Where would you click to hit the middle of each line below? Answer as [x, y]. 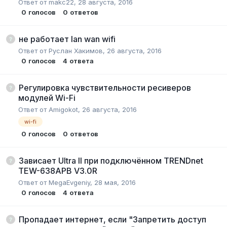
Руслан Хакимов [76, 50]
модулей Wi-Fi [47, 98]
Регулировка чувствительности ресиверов [105, 87]
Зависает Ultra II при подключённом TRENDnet [111, 160]
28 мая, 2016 [115, 182]
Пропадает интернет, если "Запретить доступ [112, 219]
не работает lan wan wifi [67, 39]
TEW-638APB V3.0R [58, 171]
